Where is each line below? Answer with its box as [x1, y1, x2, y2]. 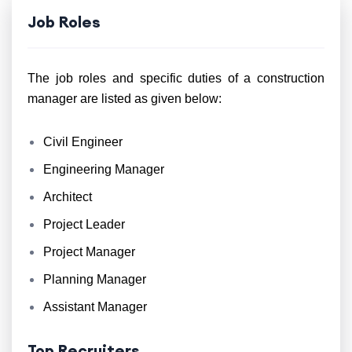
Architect [43, 190, 92, 203]
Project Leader [43, 218, 125, 231]
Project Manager [43, 245, 135, 258]
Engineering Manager [43, 163, 164, 176]
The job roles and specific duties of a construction [27, 71, 324, 85]
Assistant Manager [43, 300, 150, 313]
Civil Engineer [43, 135, 123, 148]
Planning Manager [43, 273, 146, 286]
